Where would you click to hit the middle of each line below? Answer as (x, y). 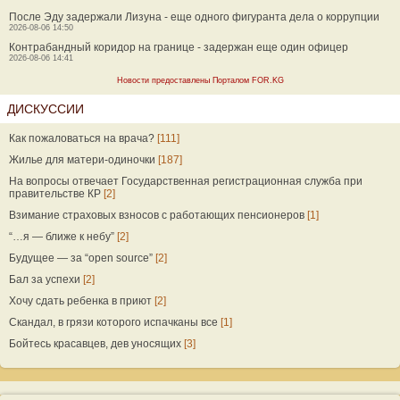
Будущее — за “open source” (81, 258)
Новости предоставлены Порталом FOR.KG (200, 80)
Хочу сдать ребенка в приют (80, 301)
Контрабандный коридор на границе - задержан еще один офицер (179, 47)
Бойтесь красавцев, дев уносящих (95, 344)
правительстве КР (55, 194)
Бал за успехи (45, 279)
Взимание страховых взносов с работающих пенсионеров (157, 215)
